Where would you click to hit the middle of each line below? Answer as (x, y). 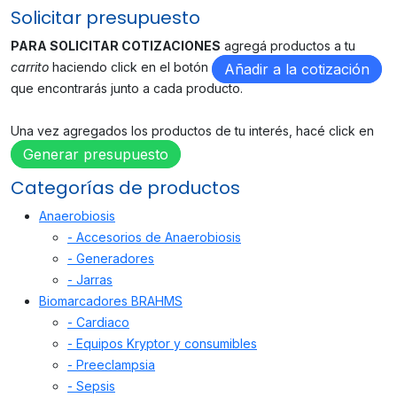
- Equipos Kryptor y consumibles (162, 344)
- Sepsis (91, 386)
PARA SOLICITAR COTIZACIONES (116, 46)
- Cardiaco (98, 323)
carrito (30, 67)
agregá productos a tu (288, 46)
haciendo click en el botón (130, 67)
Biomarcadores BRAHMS (111, 301)
